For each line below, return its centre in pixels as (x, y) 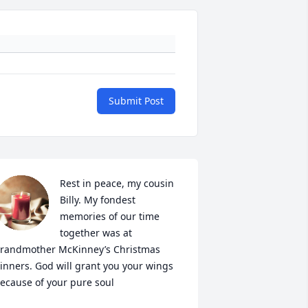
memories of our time (109, 217)
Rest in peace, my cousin (117, 184)
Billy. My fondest (97, 200)
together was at (96, 233)
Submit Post (136, 101)
